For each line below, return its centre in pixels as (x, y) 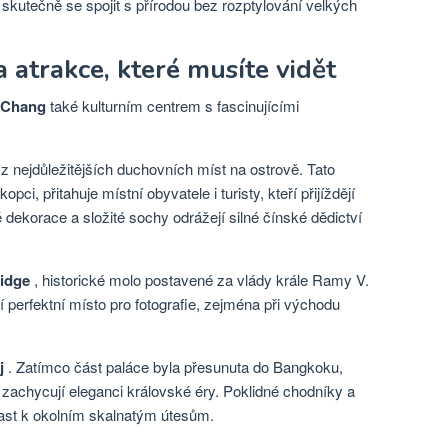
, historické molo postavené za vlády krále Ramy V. (199, 279)
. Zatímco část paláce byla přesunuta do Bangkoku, (173, 366)
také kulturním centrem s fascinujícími (172, 105)
